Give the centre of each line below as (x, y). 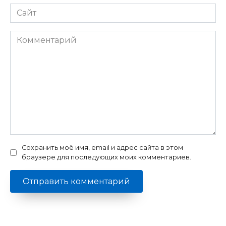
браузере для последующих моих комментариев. (106, 157)
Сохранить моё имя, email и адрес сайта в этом (102, 148)
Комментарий (40, 36)
